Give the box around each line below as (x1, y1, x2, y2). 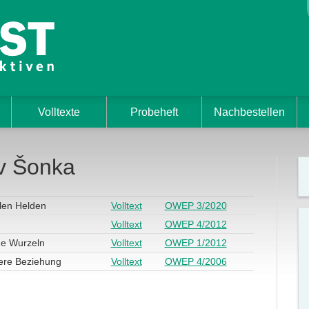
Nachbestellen (213, 106, 285, 118)
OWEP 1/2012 (164, 237, 227, 248)
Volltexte (37, 106, 80, 118)
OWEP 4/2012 (164, 218, 227, 230)
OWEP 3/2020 (164, 199, 227, 211)
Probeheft (130, 106, 178, 118)
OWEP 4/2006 (164, 255, 227, 267)
